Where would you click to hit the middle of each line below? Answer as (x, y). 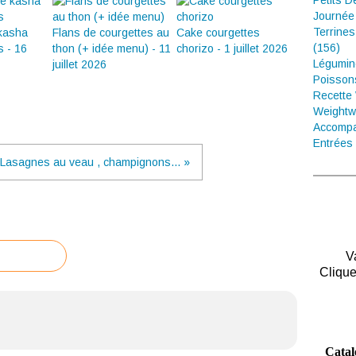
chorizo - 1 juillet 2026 (232, 48)
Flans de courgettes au (111, 33)
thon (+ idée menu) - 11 (112, 48)
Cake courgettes (218, 33)
